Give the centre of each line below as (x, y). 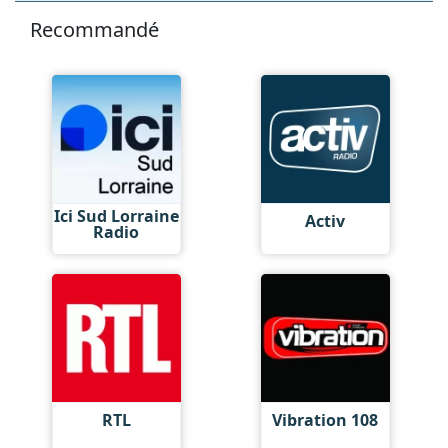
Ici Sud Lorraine (116, 215)
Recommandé (94, 29)
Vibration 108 (325, 420)
